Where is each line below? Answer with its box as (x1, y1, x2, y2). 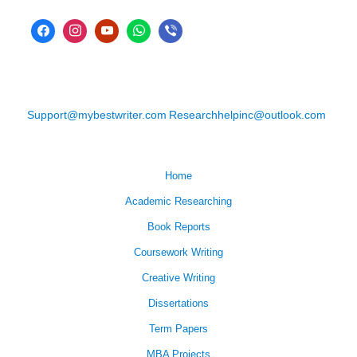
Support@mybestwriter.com (27, 108, 167, 122)
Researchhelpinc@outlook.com (169, 108, 327, 122)
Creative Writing (142, 272, 215, 284)
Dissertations (148, 297, 209, 310)
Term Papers (149, 323, 208, 335)
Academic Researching (125, 195, 232, 208)
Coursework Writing (134, 246, 223, 259)
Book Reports (147, 221, 210, 233)
